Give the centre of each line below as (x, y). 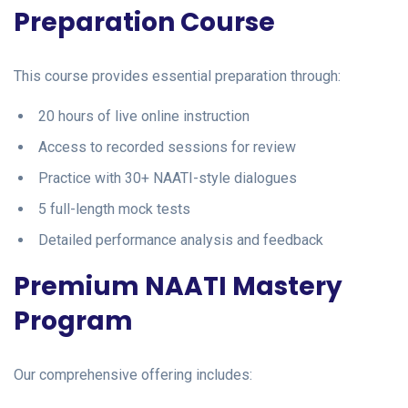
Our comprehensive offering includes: (133, 374)
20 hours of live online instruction (144, 116)
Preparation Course (144, 22)
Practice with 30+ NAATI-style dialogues (168, 178)
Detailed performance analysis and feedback (181, 240)
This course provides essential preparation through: (177, 76)
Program (73, 321)
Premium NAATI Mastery (178, 286)
